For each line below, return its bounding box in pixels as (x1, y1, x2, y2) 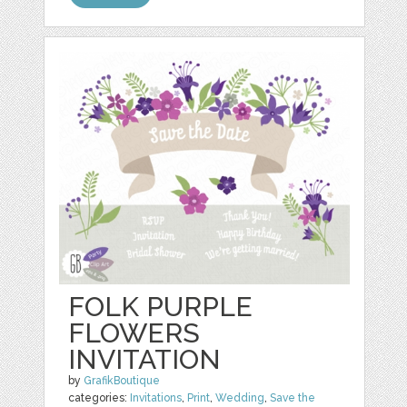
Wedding (215, 392, 265, 404)
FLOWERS (68, 317, 201, 349)
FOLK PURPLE (68, 291, 253, 323)
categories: (68, 392, 131, 404)
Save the (270, 392, 316, 404)
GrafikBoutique (84, 374, 161, 387)
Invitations (130, 392, 183, 404)
